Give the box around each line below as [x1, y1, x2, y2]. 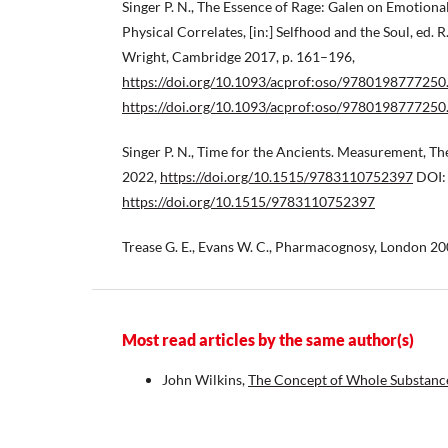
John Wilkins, [162, 371, 248, 389]
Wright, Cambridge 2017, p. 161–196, [122, 48, 355, 66]
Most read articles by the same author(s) [122, 330, 414, 350]
